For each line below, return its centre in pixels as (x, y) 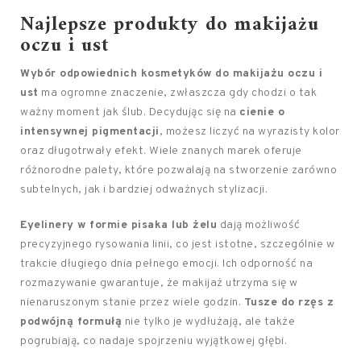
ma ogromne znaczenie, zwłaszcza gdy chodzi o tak (177, 93)
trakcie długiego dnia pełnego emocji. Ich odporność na (166, 264)
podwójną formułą (71, 322)
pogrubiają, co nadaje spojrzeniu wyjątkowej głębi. (154, 341)
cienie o (262, 112)
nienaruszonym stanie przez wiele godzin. (132, 303)
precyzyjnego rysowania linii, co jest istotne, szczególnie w (177, 245)
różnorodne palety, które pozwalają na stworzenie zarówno (178, 170)
